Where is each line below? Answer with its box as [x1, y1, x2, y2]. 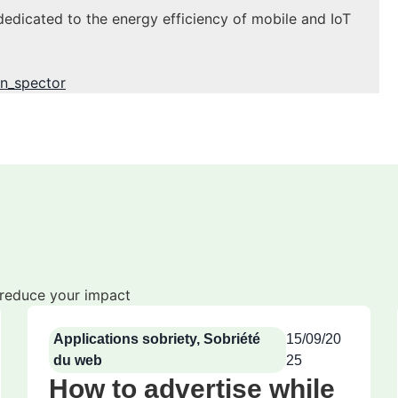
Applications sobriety [53, 331, 197, 347]
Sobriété [203, 331, 261, 347]
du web [53, 353, 103, 369]
